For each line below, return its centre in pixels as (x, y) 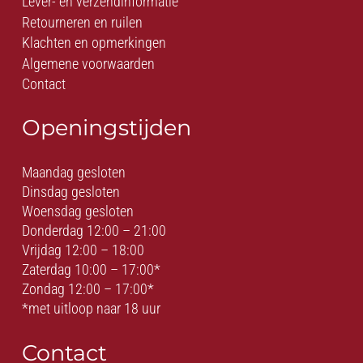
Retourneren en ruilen (82, 22)
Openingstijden (107, 128)
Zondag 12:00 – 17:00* (88, 289)
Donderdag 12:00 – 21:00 (94, 231)
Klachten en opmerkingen (94, 43)
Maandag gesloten (74, 173)
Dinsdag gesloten (71, 192)
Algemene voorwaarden (88, 63)
